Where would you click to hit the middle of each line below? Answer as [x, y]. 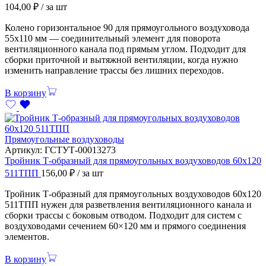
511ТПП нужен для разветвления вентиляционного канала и [128, 204]
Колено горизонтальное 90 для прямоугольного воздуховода [127, 27]
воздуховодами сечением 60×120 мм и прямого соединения [125, 226]
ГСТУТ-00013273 [80, 150]
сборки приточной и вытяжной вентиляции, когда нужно [121, 59]
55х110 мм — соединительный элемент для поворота [113, 38]
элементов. [27, 236]
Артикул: [25, 150]
